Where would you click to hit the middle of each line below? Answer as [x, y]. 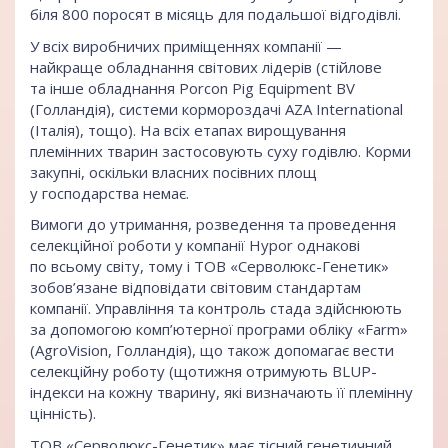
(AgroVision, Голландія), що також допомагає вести [212, 350]
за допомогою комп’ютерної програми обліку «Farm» [219, 329]
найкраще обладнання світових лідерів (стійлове [206, 66]
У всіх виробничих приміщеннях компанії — [186, 45]
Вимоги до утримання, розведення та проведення [213, 224]
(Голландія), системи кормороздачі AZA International [216, 108]
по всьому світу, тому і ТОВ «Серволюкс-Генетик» [209, 266]
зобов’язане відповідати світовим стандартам [195, 287]
